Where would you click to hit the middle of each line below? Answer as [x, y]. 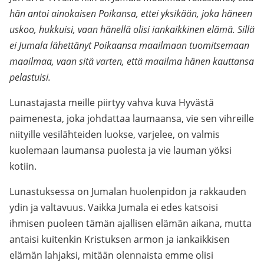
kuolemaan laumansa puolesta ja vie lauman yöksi [121, 150]
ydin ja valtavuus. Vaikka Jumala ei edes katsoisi [114, 207]
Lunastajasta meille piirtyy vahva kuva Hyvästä [112, 103]
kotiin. [23, 166]
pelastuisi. [30, 77]
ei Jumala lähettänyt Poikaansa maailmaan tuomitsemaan [129, 45]
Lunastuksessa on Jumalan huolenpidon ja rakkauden [128, 192]
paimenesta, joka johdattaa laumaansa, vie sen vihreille [132, 118]
